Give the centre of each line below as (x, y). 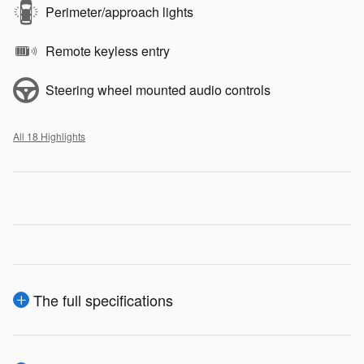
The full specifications (103, 300)
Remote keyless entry (108, 51)
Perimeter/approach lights (119, 12)
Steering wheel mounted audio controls (158, 90)
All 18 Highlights (49, 136)
